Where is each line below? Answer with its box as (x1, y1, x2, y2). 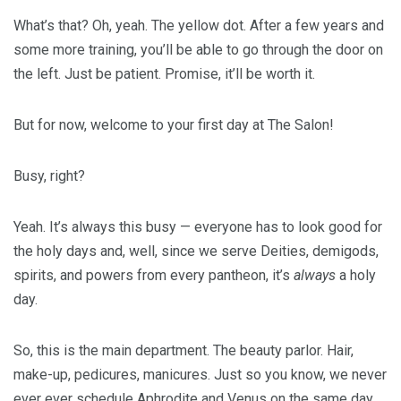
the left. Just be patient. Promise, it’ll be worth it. (13, 65, 315, 82)
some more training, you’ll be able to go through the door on (13, 41, 383, 58)
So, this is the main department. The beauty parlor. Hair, (13, 342, 354, 359)
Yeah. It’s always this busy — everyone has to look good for (13, 218, 382, 235)
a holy (336, 267, 376, 284)
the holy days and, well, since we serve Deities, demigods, (13, 243, 379, 260)
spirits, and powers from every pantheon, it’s (13, 267, 294, 284)
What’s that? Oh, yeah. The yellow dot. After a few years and (13, 17, 384, 34)
